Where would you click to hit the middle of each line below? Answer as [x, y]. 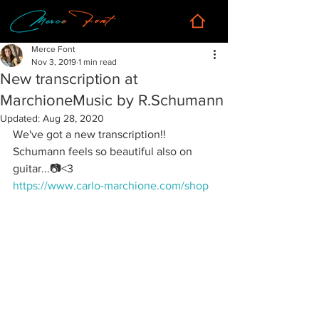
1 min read [98, 62]
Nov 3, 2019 [54, 62]
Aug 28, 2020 [73, 118]
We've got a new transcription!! [91, 134]
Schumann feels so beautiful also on [104, 151]
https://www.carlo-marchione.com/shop [111, 185]
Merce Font [53, 49]
